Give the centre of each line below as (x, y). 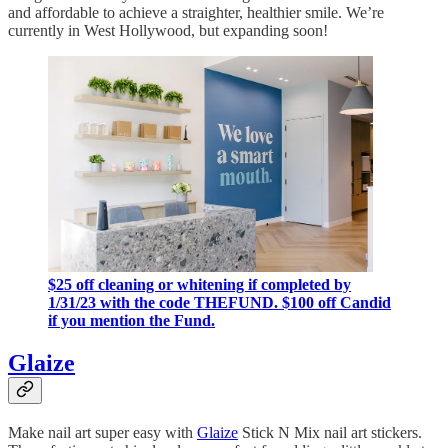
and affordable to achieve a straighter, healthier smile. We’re (196, 12)
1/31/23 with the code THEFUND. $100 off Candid (219, 303)
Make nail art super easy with (102, 433)
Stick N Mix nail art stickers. (330, 433)
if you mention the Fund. (131, 321)
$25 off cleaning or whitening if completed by (199, 285)
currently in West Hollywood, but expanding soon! (168, 30)
